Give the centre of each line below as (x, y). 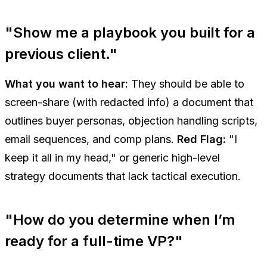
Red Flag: (201, 139)
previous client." (61, 54)
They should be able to (186, 83)
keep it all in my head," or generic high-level (112, 157)
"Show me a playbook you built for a (130, 32)
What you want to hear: (66, 83)
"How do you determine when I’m (120, 219)
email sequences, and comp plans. (91, 139)
